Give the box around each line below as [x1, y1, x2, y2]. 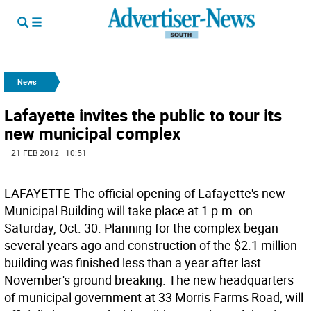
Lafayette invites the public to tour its [4, 104, 282, 126]
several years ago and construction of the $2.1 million [4, 237, 297, 253]
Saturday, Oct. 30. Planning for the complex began [4, 219, 278, 236]
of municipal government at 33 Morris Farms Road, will [4, 289, 303, 305]
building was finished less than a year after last [4, 254, 261, 271]
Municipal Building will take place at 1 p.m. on [4, 202, 253, 219]
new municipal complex [4, 122, 180, 144]
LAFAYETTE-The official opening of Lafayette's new [4, 185, 285, 201]
